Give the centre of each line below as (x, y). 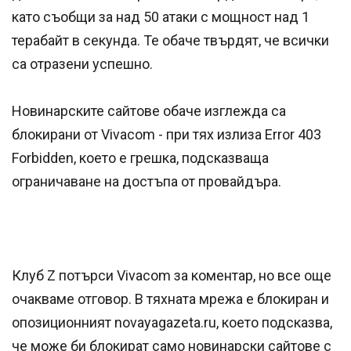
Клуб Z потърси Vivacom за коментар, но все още (172, 276)
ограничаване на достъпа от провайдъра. (147, 182)
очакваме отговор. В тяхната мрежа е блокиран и (170, 299)
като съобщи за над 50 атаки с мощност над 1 (161, 17)
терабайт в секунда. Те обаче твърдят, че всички (170, 41)
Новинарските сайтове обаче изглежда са (149, 111)
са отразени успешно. (82, 64)
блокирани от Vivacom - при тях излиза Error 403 (166, 135)
